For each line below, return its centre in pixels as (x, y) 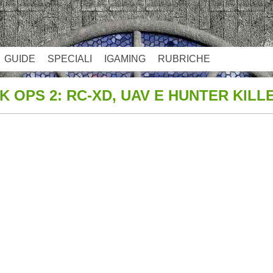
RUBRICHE (184, 59)
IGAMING (125, 59)
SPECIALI (70, 59)
